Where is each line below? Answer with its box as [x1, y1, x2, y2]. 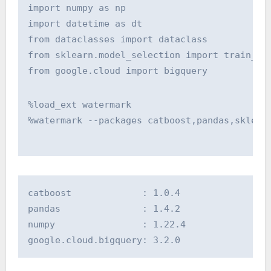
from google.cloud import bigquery [27, 65, 207, 76]
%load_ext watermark [27, 99, 131, 110]
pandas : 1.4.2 [27, 203, 180, 214]
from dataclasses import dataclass [33, 33, 207, 45]
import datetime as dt [27, 18, 142, 29]
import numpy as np [27, 2, 126, 13]
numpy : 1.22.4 [27, 218, 186, 230]
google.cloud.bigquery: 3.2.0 [27, 234, 180, 246]
